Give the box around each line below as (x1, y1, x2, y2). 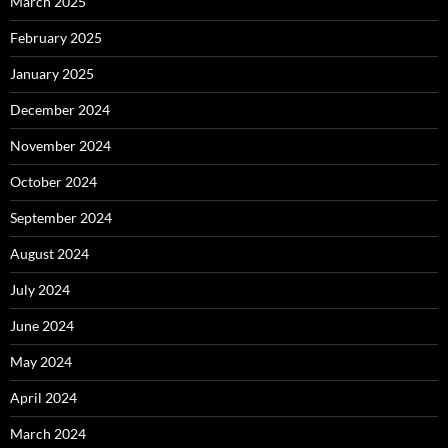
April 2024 (10, 389, 77, 407)
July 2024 (10, 281, 70, 299)
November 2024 (10, 137, 111, 155)
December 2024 (10, 101, 110, 119)
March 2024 (10, 425, 86, 443)
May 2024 (10, 353, 72, 371)
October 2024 (10, 173, 97, 191)
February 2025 (10, 29, 102, 47)
